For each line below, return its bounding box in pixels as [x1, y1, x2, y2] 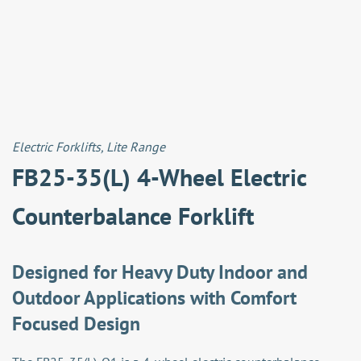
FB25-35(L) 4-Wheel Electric [12, 161, 306, 193]
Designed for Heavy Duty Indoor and [12, 259, 308, 284]
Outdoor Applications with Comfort [12, 285, 297, 310]
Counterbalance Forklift [12, 200, 254, 231]
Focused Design [12, 311, 140, 336]
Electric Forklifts [12, 139, 101, 155]
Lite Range [106, 139, 165, 155]
